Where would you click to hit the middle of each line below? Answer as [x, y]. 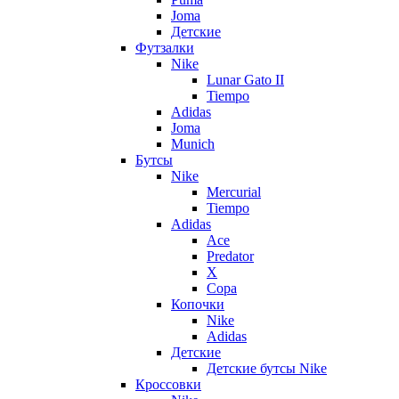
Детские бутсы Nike [267, 369]
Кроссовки [168, 385]
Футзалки [165, 48]
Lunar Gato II [245, 80]
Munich [193, 144]
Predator [230, 256]
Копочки [198, 305]
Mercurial [234, 192]
